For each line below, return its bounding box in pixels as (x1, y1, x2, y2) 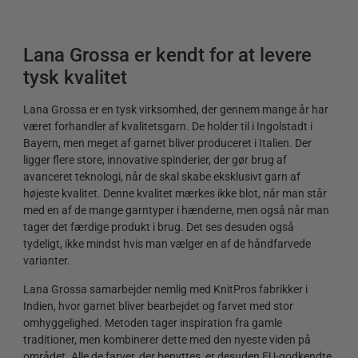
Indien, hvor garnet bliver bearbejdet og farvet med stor (23, 299, 293, 312)
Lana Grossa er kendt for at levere (23, 43, 312, 66)
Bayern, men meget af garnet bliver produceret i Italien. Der (23, 137, 312, 150)
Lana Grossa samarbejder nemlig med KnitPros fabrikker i (23, 282, 308, 296)
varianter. (23, 254, 70, 268)
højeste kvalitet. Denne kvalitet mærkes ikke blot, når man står (23, 187, 327, 201)
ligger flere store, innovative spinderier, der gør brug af (23, 153, 287, 167)
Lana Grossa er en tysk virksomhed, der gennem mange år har (23, 103, 328, 117)
